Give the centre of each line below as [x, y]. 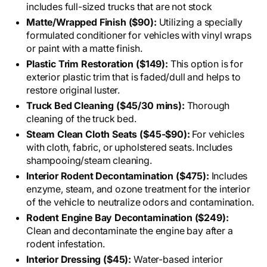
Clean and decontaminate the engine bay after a [130, 231]
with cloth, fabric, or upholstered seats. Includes [129, 148]
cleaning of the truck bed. [81, 119]
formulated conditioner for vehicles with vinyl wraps [139, 35]
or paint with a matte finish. [84, 49]
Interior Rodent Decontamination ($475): [119, 176]
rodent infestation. [66, 244]
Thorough [208, 106]
